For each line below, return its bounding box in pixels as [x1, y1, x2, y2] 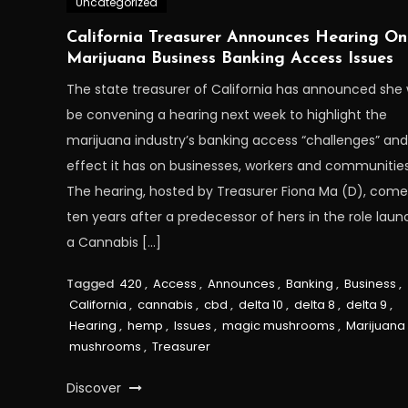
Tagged [66, 274, 117, 292]
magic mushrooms [221, 316, 335, 334]
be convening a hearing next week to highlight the [66, 105, 387, 124]
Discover [66, 378, 125, 397]
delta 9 [345, 295, 387, 313]
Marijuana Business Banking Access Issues [66, 49, 393, 67]
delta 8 [293, 295, 335, 313]
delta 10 [238, 295, 283, 313]
